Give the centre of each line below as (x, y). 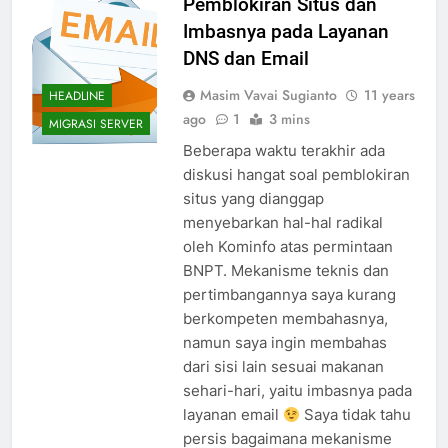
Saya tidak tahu (355, 415)
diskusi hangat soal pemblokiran (296, 175)
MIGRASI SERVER (96, 123)
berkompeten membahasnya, (285, 319)
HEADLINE (77, 95)
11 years (389, 95)
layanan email (232, 415)
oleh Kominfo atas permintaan (287, 247)
